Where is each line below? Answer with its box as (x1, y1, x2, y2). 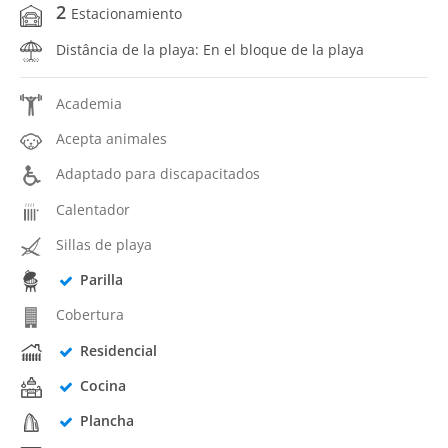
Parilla (79, 270, 123, 289)
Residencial (79, 340, 157, 360)
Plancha (79, 411, 134, 430)
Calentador (56, 199, 130, 219)
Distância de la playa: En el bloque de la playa (56, 39, 364, 59)
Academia (56, 93, 122, 113)
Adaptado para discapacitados (56, 164, 260, 184)
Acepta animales (56, 129, 167, 148)
